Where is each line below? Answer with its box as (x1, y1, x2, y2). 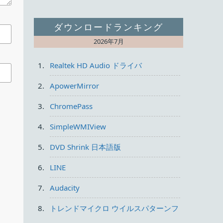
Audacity (50, 182, 80, 193)
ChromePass (50, 101, 93, 111)
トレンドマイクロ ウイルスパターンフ (50, 203, 179, 213)
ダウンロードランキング (54, 20, 163, 33)
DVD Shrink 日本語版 (50, 141, 121, 152)
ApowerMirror (50, 80, 99, 91)
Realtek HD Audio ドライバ (50, 60, 142, 70)
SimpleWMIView (50, 121, 106, 131)
